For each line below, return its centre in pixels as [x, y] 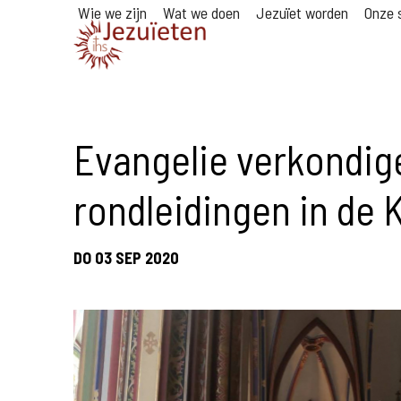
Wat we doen [201, 13]
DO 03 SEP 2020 [126, 258]
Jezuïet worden [302, 13]
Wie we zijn [112, 13]
